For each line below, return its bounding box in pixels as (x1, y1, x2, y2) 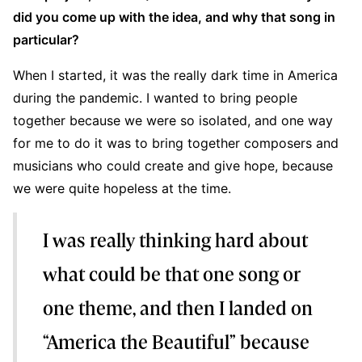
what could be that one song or (43, 267, 301, 287)
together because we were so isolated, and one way (13, 112, 333, 129)
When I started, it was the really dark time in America (13, 67, 338, 84)
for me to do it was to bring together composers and (13, 135, 339, 152)
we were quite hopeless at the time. (13, 180, 231, 197)
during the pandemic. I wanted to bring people (13, 90, 297, 107)
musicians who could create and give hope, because (13, 158, 333, 175)
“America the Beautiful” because (43, 335, 309, 355)
